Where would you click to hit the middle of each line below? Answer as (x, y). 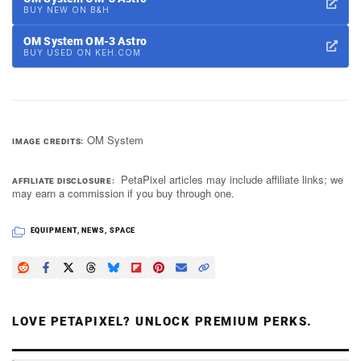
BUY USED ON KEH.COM (82, 52)
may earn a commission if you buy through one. (123, 193)
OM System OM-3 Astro (85, 41)
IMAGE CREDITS (47, 141)
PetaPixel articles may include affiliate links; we (232, 179)
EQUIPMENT (54, 230)
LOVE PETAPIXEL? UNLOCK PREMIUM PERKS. (162, 321)
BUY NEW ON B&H (66, 9)
